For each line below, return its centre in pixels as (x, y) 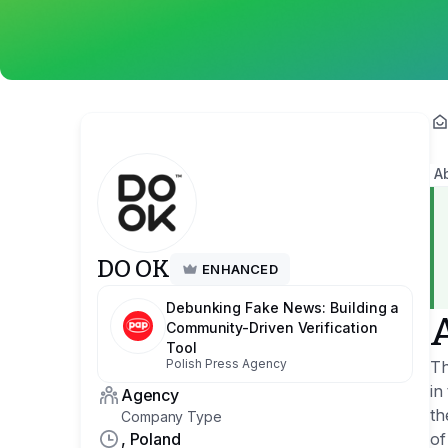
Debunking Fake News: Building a (283, 307)
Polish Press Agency (226, 363)
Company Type (171, 416)
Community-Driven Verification (272, 327)
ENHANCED (240, 269)
